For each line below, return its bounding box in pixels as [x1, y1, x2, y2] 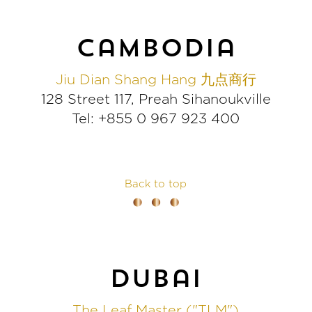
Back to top [125, 178, 187, 191]
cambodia [75, 32, 236, 63]
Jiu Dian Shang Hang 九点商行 [55, 71, 256, 88]
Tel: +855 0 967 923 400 [72, 110, 240, 127]
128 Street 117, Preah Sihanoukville [40, 91, 271, 108]
